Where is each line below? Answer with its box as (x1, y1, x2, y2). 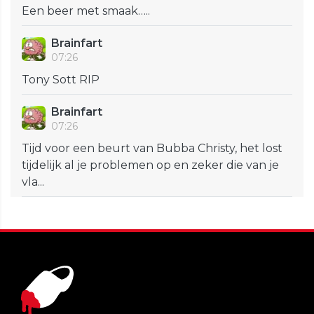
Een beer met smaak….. (22, 4, 150, 18)
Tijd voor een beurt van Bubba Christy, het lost (22, 142, 282, 156)
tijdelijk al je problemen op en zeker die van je (22, 158, 279, 172)
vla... (22, 175, 44, 189)
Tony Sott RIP (22, 73, 100, 87)
